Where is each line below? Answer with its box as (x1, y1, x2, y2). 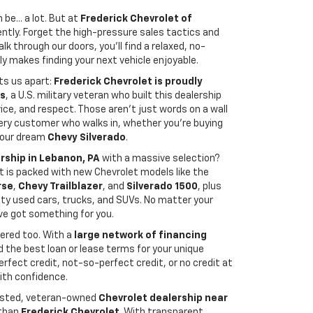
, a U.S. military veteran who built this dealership (6, 91, 221, 101)
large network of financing (74, 231, 207, 240)
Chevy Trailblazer (18, 182, 103, 191)
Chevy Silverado (48, 133, 126, 143)
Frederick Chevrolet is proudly (54, 77, 203, 87)
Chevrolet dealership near (99, 293, 228, 303)
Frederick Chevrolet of (80, 14, 192, 24)
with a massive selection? (100, 154, 220, 163)
